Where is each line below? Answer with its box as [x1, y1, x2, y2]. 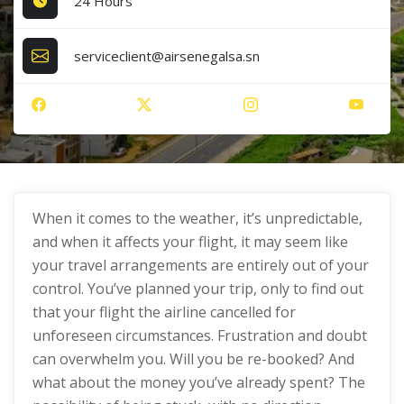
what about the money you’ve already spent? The [32, 372, 365, 392]
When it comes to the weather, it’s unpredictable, [32, 208, 363, 228]
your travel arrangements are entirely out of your [32, 255, 369, 275]
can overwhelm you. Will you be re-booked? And [32, 349, 354, 369]
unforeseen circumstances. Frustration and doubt [32, 326, 367, 345]
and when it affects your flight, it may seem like [32, 232, 348, 252]
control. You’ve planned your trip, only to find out [32, 279, 363, 298]
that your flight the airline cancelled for [32, 302, 296, 322]
